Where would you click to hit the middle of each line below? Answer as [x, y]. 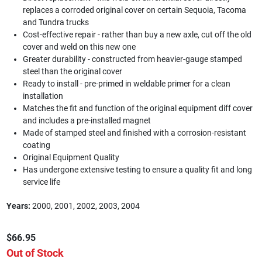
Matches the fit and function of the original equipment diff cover [137, 108]
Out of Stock [35, 253]
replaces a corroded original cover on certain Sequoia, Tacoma [134, 10]
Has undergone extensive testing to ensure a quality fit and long [137, 169]
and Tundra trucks [56, 22]
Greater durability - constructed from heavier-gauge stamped [132, 59]
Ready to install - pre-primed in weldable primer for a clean [126, 83]
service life [41, 182]
